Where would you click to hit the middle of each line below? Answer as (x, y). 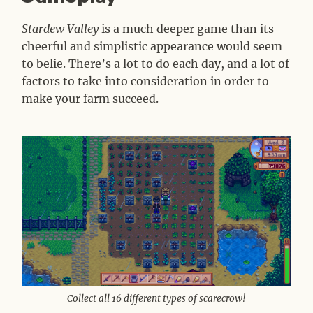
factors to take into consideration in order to (146, 81)
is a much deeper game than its (187, 28)
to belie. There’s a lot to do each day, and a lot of (156, 63)
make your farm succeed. (90, 98)
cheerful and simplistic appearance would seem (152, 46)
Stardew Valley (60, 28)
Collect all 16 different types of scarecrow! (156, 298)
